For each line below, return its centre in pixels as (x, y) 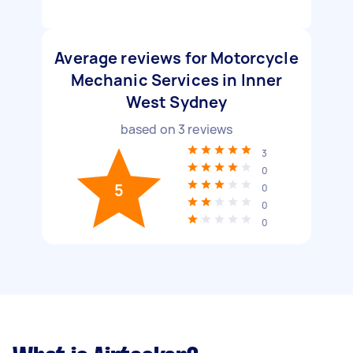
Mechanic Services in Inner (176, 80)
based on (149, 129)
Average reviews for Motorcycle (176, 58)
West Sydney (176, 102)
